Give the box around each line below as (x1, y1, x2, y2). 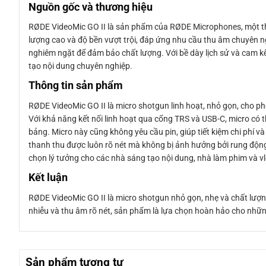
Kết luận (28, 172, 68, 184)
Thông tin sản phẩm (28, 80, 123, 92)
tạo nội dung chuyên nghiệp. (28, 61, 132, 71)
